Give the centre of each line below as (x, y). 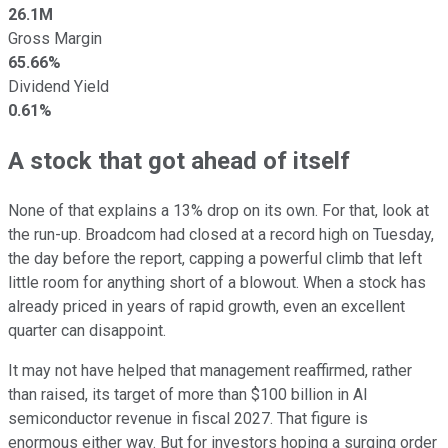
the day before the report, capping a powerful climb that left (215, 258)
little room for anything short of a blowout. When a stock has (217, 282)
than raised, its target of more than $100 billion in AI (188, 394)
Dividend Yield (58, 86)
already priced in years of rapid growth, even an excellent (206, 306)
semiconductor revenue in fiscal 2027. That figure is (188, 418)
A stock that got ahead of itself (179, 160)
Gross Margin (55, 38)
